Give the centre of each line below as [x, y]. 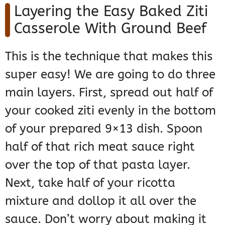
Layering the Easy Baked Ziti [111, 12]
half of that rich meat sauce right [100, 147]
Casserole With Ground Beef [110, 29]
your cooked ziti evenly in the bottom [110, 111]
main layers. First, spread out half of [109, 93]
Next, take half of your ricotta [90, 183]
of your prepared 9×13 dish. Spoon [104, 129]
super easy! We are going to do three [110, 75]
